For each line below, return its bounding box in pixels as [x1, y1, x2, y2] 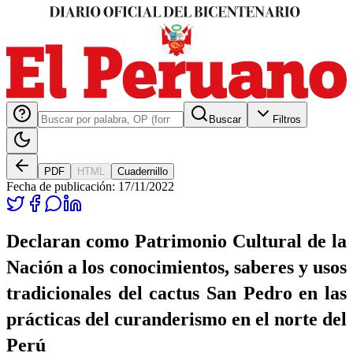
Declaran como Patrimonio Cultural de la [6, 230, 347, 251]
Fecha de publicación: [6, 179, 118, 193]
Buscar [209, 113, 241, 125]
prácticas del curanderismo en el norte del [6, 308, 347, 329]
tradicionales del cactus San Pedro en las [6, 282, 347, 303]
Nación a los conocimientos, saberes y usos [6, 256, 347, 277]
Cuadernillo [117, 165, 168, 177]
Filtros [273, 113, 301, 125]
